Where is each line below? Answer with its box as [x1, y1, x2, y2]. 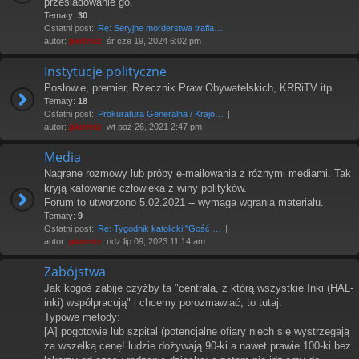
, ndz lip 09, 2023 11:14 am [102, 236, 205, 246]
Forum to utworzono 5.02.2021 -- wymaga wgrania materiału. [44, 196, 324, 208]
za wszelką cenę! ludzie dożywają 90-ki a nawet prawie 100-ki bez [44, 340, 351, 352]
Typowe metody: [44, 311, 120, 323]
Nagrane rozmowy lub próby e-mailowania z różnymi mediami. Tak [44, 167, 351, 179]
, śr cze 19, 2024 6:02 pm [102, 36, 201, 46]
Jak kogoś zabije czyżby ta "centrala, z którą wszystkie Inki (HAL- [44, 282, 353, 294]
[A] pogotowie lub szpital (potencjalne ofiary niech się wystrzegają [44, 325, 349, 337]
